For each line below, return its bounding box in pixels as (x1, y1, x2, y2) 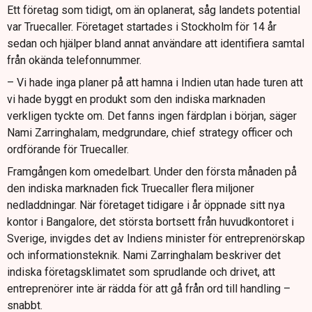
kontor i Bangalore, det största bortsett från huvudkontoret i (7, 214, 294, 228)
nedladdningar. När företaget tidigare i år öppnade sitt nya (7, 198, 285, 212)
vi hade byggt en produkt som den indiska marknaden (7, 92, 265, 106)
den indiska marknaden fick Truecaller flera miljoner (7, 181, 254, 195)
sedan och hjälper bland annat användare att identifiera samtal (7, 36, 304, 50)
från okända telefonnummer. (7, 53, 141, 67)
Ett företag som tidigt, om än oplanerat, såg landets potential (7, 3, 300, 17)
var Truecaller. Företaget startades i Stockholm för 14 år (7, 19, 276, 33)
